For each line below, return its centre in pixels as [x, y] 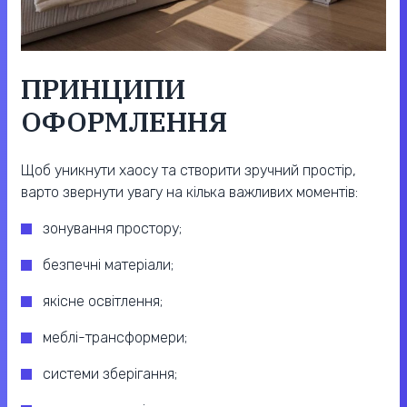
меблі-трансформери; [115, 337]
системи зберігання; [110, 373]
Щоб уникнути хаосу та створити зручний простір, [189, 170]
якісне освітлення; [103, 301]
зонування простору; [112, 228]
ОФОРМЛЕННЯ [124, 121]
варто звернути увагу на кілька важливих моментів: [189, 192]
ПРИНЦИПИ [103, 88]
